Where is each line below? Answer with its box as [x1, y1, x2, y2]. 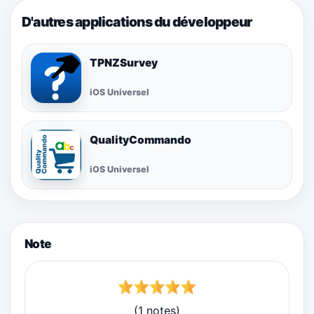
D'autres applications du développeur [22, 13, 252, 30]
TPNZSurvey [90, 55, 158, 69]
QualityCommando [90, 132, 191, 146]
